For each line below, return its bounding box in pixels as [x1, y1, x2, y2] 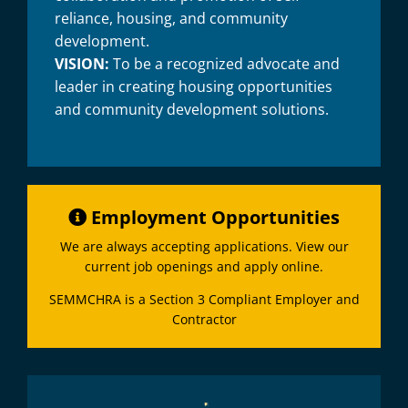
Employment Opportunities [87, 204, 340, 229]
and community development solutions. [54, 98, 329, 119]
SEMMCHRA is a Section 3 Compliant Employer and [48, 290, 360, 308]
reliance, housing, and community [54, 7, 288, 28]
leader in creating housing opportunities [54, 76, 332, 97]
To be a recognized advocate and [108, 53, 340, 74]
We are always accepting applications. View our [59, 237, 349, 255]
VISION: [54, 53, 109, 74]
